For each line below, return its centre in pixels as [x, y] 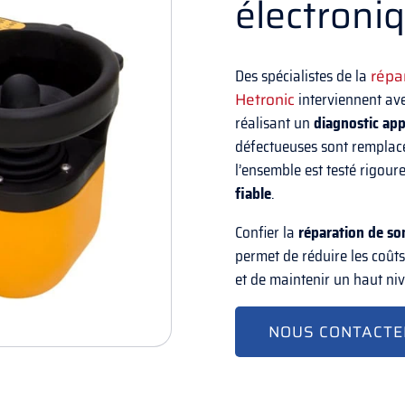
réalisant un [275, 123]
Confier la [267, 233]
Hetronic [265, 100]
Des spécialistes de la [303, 76]
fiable [254, 194]
